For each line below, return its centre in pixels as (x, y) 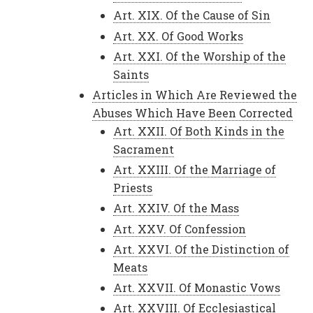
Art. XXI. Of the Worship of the (199, 56)
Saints (131, 74)
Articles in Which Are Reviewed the (195, 95)
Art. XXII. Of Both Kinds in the (199, 131)
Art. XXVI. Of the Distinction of (201, 249)
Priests (133, 188)
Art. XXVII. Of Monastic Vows (197, 287)
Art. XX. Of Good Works (178, 36)
